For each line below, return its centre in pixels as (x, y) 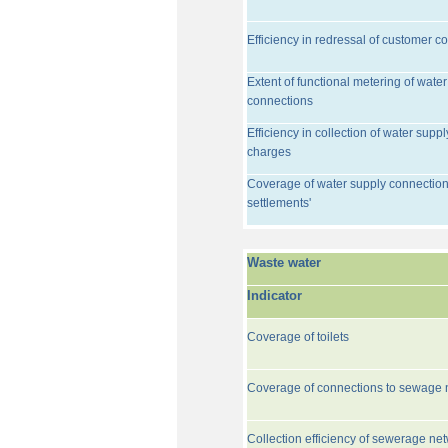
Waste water (283, 262)
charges (268, 152)
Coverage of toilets (297, 337)
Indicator (274, 295)
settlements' (278, 203)
